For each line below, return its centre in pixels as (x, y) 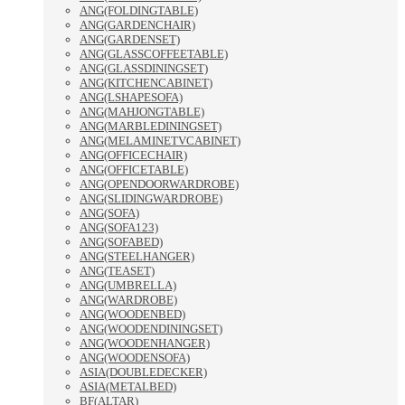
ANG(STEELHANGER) (137, 257)
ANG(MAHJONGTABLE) (142, 112)
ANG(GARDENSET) (130, 40)
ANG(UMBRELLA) (128, 286)
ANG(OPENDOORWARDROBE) (159, 184)
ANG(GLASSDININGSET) (144, 69)
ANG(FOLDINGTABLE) (139, 11)
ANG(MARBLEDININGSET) (151, 127)
